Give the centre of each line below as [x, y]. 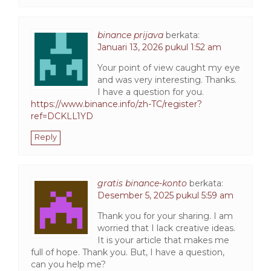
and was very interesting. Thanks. [167, 80]
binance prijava [130, 35]
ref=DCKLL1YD [62, 116]
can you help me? [68, 264]
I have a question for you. [151, 92]
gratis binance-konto [142, 183]
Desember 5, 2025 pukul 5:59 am [165, 195]
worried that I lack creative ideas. [166, 228]
